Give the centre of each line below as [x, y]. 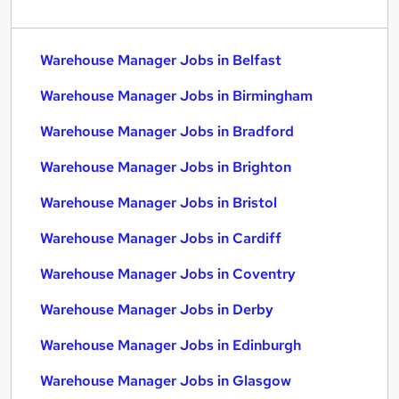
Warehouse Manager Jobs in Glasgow [166, 381]
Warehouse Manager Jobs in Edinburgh [171, 345]
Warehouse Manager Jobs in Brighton [166, 167]
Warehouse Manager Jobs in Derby [157, 309]
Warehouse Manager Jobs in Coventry [168, 274]
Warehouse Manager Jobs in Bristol [159, 203]
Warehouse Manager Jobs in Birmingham [176, 96]
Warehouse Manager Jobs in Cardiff [161, 238]
